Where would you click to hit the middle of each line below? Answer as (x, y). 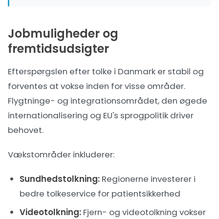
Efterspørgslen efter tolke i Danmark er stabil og (106, 71)
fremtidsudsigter (58, 49)
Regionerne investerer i (148, 179)
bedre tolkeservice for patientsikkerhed (100, 194)
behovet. (26, 130)
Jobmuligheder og (63, 33)
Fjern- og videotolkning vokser (143, 212)
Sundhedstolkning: (60, 179)
